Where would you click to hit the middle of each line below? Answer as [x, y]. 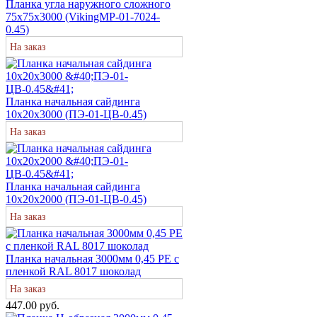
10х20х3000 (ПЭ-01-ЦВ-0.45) [76, 114]
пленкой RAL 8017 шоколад [73, 271]
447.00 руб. [33, 305]
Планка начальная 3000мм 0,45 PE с [92, 258]
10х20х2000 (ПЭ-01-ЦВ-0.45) [76, 199]
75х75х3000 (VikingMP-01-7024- [83, 16]
